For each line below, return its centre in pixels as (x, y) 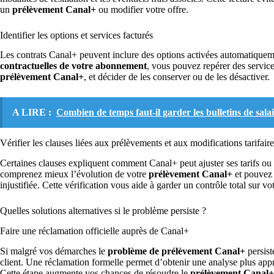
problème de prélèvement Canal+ (176, 251)
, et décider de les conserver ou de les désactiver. (177, 77)
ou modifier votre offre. (142, 9)
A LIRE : (32, 113)
